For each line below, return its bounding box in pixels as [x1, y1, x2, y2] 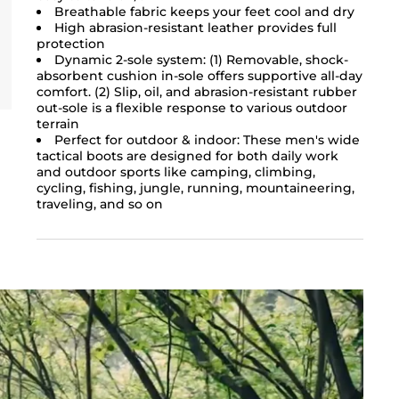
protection [36, 35, 105, 52]
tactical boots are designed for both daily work [36, 147, 338, 164]
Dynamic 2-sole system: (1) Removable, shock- [53, 51, 348, 68]
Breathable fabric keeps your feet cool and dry [53, 3, 354, 20]
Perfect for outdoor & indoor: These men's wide [53, 131, 360, 148]
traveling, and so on [36, 195, 163, 212]
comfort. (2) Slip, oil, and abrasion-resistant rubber [36, 83, 357, 100]
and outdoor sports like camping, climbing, [36, 163, 315, 180]
